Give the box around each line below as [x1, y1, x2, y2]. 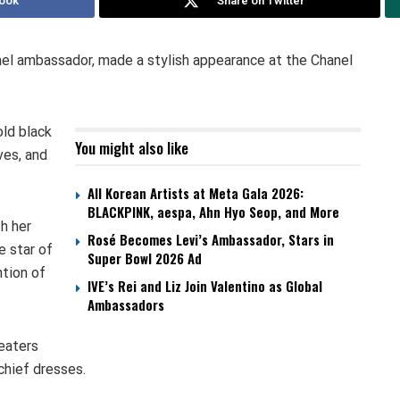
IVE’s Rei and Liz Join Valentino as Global [87, 276, 322, 296]
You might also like [75, 137, 188, 160]
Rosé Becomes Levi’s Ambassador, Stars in [87, 229, 334, 250]
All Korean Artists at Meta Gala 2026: [87, 183, 304, 204]
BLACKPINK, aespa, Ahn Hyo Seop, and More [87, 202, 339, 222]
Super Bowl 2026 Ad [87, 248, 202, 269]
